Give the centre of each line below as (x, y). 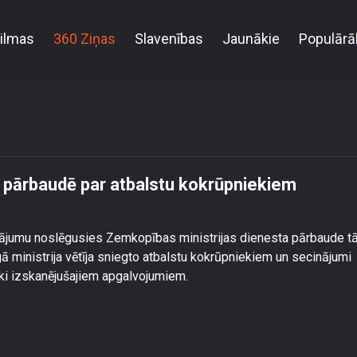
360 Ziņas (84, 38)
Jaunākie (251, 38)
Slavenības (169, 38)
